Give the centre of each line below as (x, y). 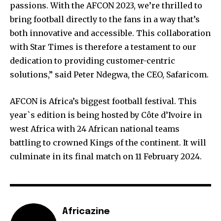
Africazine (86, 211)
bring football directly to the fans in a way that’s (105, 19)
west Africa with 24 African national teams (95, 129)
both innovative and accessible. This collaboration (110, 33)
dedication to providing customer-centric (92, 60)
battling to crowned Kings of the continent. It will (108, 142)
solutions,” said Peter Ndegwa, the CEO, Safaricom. (109, 74)
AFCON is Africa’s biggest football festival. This (103, 101)
